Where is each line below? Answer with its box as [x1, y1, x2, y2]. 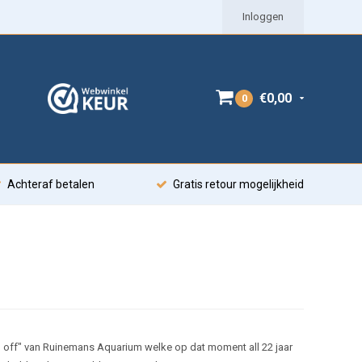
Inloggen [242, 11, 284, 23]
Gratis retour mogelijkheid [173, 178, 304, 191]
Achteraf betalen [7, 178, 95, 191]
